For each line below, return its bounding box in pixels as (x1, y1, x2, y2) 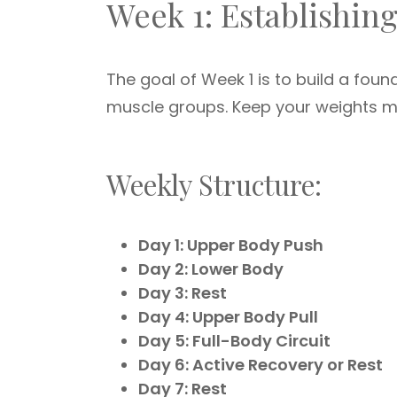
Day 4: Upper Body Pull (138, 306, 318, 328)
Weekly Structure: (106, 166, 322, 203)
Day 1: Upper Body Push (138, 234, 323, 256)
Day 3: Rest (138, 282, 227, 304)
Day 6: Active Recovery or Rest (138, 354, 383, 376)
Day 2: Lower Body (138, 258, 284, 280)
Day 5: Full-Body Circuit (138, 330, 331, 352)
